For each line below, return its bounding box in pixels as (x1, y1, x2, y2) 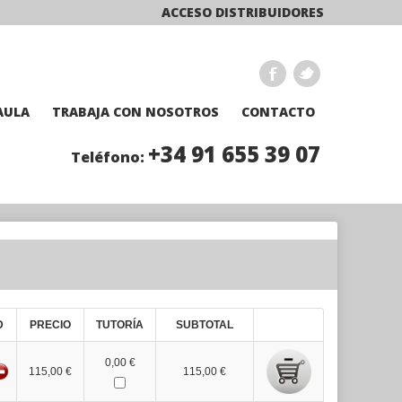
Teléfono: (71, 147, 148, 167)
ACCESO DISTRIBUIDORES (162, 4, 324, 21)
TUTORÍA (96, 319, 144, 331)
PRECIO (30, 319, 71, 331)
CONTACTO (241, 103, 315, 120)
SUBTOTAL (176, 319, 233, 331)
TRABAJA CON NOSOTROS (52, 103, 219, 120)
